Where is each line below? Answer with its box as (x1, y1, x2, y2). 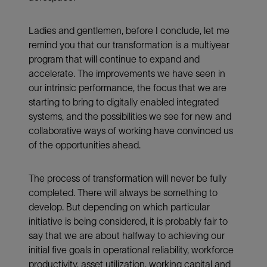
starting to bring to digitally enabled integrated (29, 96, 219, 107)
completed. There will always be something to (29, 187, 218, 198)
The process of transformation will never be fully (29, 172, 226, 184)
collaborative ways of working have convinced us (29, 125, 233, 136)
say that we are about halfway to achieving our (29, 229, 225, 241)
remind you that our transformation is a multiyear (29, 39, 229, 50)
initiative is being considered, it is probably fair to (29, 215, 228, 226)
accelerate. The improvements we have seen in (29, 67, 225, 79)
